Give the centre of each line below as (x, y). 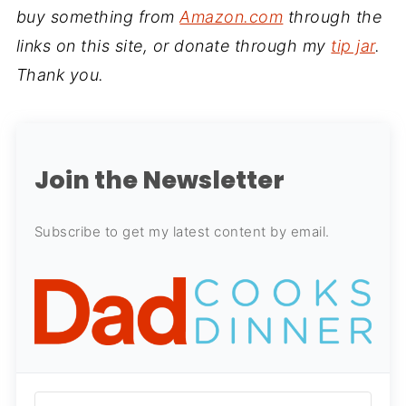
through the (333, 17)
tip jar (353, 46)
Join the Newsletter (159, 180)
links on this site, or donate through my (174, 46)
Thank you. (60, 75)
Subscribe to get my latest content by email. (182, 232)
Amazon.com (232, 17)
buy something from (98, 17)
